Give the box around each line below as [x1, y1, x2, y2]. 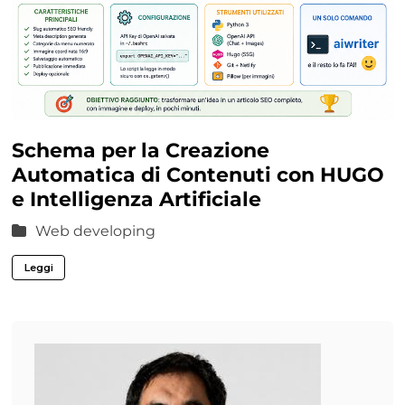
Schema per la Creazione [11, 137, 269, 163]
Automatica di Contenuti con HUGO [11, 162, 384, 187]
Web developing [35, 222, 156, 240]
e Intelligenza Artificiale [11, 186, 261, 212]
